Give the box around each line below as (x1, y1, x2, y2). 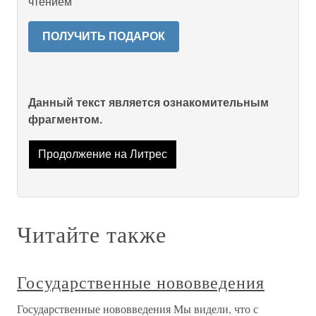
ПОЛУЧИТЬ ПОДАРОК (42, 30, 165, 42)
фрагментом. (28, 114, 102, 126)
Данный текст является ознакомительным (28, 97, 269, 109)
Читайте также (17, 219, 166, 250)
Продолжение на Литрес (37, 148, 167, 161)
